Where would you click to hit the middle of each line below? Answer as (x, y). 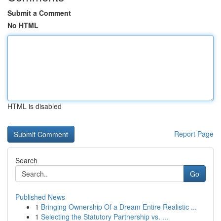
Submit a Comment (39, 13)
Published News (40, 197)
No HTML (23, 25)
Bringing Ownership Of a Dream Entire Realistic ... (119, 207)
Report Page (194, 134)
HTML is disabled (35, 106)
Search (26, 160)
